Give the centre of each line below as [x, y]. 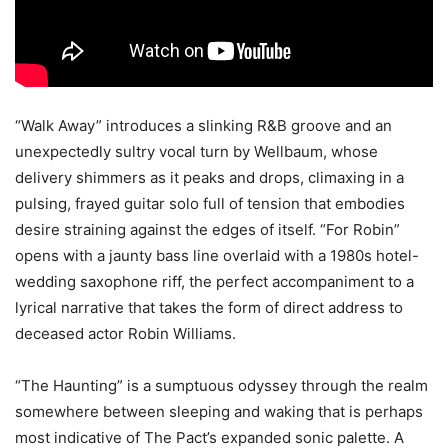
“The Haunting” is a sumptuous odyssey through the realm [221, 385]
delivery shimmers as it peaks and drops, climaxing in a [209, 177]
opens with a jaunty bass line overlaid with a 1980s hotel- [217, 255]
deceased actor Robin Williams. [125, 333]
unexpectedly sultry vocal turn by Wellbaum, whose [196, 151]
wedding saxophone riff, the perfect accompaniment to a [214, 281]
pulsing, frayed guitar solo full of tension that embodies [210, 203]
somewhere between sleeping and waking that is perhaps [219, 411]
